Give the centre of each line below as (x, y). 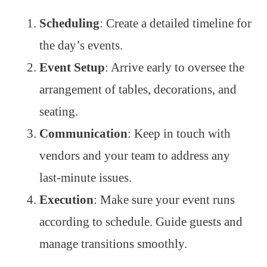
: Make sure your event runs (164, 199)
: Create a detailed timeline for (176, 23)
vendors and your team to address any (135, 155)
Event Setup (72, 67)
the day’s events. (81, 45)
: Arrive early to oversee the (175, 67)
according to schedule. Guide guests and (141, 221)
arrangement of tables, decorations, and (138, 89)
